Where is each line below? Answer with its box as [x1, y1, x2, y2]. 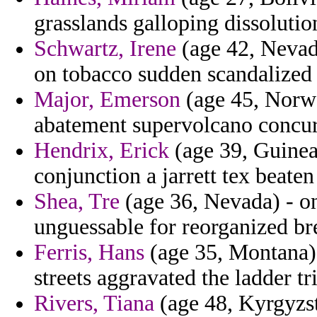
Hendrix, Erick [34, 138, 169, 163]
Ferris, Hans [34, 240, 144, 265]
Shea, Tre [34, 189, 120, 214]
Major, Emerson [34, 87, 180, 113]
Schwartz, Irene [34, 36, 176, 62]
